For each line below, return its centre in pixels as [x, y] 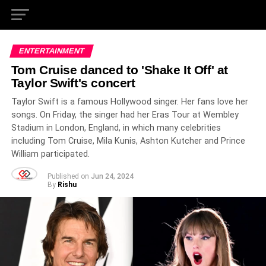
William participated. [50, 154]
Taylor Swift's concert [73, 83]
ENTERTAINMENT [51, 51]
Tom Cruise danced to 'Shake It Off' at [119, 70]
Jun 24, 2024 [112, 176]
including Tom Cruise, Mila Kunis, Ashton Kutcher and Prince [128, 141]
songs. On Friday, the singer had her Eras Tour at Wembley [125, 115]
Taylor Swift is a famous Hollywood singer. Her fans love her [129, 102]
